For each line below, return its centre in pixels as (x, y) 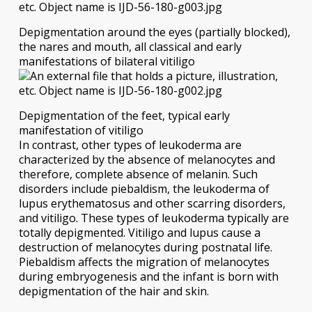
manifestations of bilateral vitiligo (107, 61)
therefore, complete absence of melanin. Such (138, 174)
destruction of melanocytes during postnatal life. (145, 247)
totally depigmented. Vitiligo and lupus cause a (139, 232)
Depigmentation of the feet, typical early (124, 115)
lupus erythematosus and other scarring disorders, (152, 203)
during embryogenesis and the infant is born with (148, 276)
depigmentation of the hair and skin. (114, 291)
